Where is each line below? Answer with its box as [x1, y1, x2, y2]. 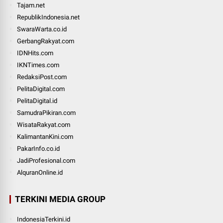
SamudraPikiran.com [17, 109, 76, 116]
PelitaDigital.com [17, 85, 65, 93]
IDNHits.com [17, 49, 54, 57]
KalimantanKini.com [17, 132, 74, 140]
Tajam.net [17, 1, 45, 9]
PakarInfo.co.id [17, 144, 60, 152]
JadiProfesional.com [17, 156, 76, 164]
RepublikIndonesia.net [17, 13, 80, 21]
